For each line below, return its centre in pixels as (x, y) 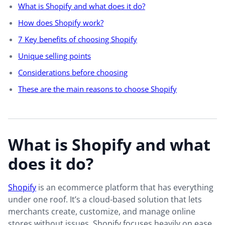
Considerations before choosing (73, 73)
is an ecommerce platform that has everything (125, 188)
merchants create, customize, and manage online (102, 212)
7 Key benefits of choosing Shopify (78, 39)
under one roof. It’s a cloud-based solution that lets (105, 200)
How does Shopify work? (61, 23)
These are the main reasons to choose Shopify (97, 89)
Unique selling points (54, 56)
